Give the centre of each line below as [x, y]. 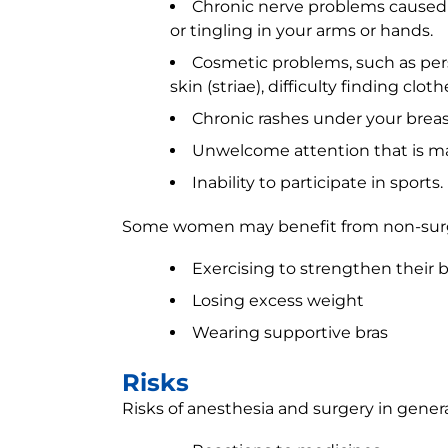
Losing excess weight [278, 300]
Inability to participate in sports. [317, 182]
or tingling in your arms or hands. [301, 30]
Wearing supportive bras [290, 332]
